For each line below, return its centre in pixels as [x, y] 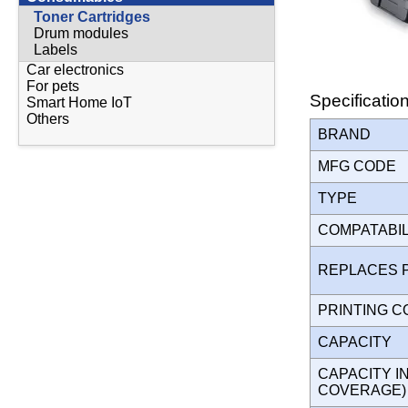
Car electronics [75, 69]
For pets [53, 86]
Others [48, 118]
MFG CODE [361, 166]
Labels [56, 49]
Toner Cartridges [92, 16]
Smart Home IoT [79, 102]
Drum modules [81, 33]
